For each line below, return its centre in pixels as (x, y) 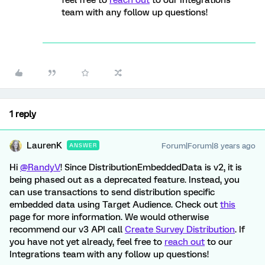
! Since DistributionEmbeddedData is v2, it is (151, 167)
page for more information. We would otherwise (109, 217)
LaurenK (44, 146)
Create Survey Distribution (180, 230)
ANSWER (83, 145)
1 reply (23, 114)
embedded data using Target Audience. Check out (115, 205)
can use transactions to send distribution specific (112, 192)
